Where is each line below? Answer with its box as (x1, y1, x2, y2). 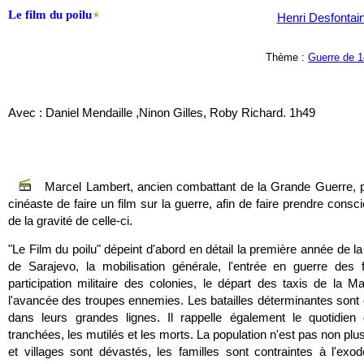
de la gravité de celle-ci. (8, 214, 132, 227)
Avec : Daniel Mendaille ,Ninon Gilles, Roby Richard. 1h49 (8, 106, 315, 119)
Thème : (266, 51, 308, 63)
